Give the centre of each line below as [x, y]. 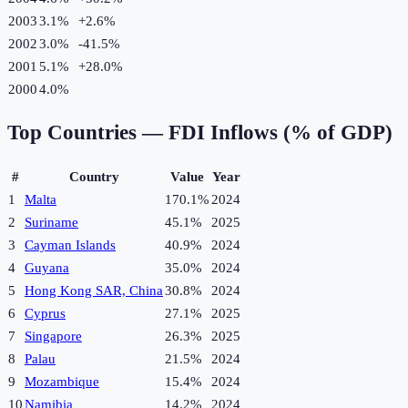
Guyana [47, 268]
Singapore [53, 337]
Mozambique [62, 382]
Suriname [51, 223]
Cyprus [45, 314]
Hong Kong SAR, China [94, 291]
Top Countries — [88, 133]
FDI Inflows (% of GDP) [280, 133]
